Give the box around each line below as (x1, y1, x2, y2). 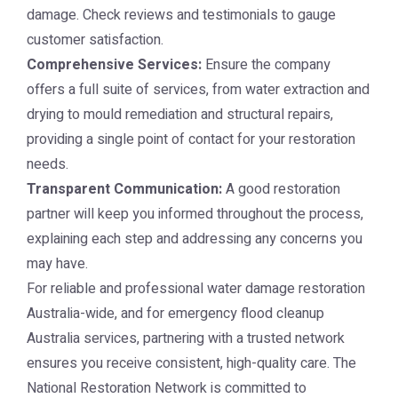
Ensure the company (202, 54, 330, 76)
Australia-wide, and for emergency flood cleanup (27, 303, 324, 324)
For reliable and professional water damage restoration (27, 278, 365, 299)
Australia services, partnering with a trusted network (27, 328, 345, 349)
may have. (27, 253, 88, 275)
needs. (27, 154, 68, 175)
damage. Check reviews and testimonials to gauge (27, 4, 336, 26)
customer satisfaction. (27, 29, 163, 51)
